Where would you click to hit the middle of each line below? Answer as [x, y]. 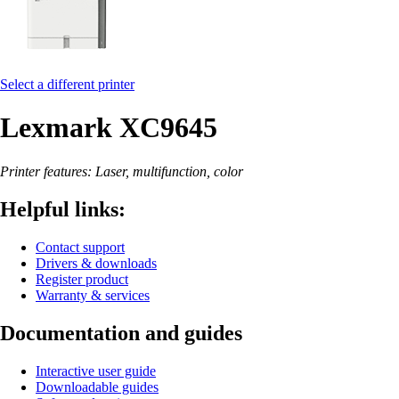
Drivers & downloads [96, 263]
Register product [82, 279]
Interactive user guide [96, 370]
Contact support [80, 247]
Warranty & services [93, 295]
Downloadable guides [97, 387]
